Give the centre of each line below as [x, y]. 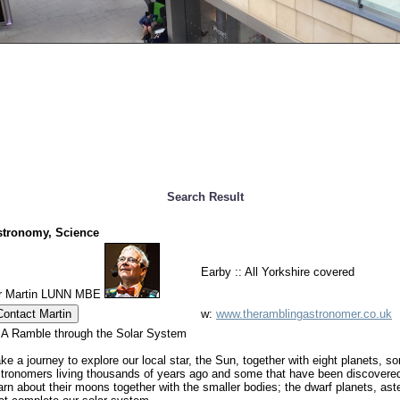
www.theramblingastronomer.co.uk [304, 313]
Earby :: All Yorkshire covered [278, 271]
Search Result [205, 196]
